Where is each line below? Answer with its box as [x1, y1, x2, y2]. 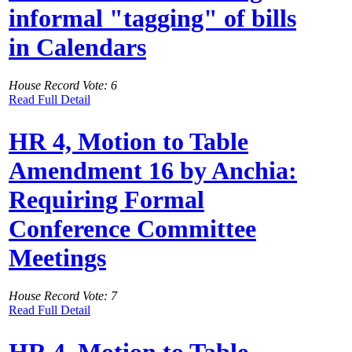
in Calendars [9, 32, 146, 61]
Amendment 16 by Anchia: [9, 156, 297, 185]
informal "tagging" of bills [9, 3, 296, 32]
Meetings [9, 243, 106, 272]
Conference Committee [9, 214, 256, 243]
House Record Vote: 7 [9, 289, 117, 303]
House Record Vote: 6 [9, 79, 117, 93]
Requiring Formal [9, 185, 204, 214]
